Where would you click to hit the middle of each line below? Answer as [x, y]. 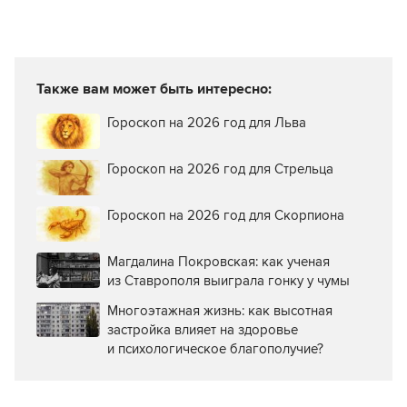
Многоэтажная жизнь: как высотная [220, 310]
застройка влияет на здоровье [203, 329]
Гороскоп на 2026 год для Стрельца [220, 169]
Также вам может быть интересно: [154, 89]
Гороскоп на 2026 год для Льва [207, 122]
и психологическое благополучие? [215, 348]
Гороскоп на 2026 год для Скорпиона [226, 215]
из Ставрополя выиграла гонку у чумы [228, 280]
